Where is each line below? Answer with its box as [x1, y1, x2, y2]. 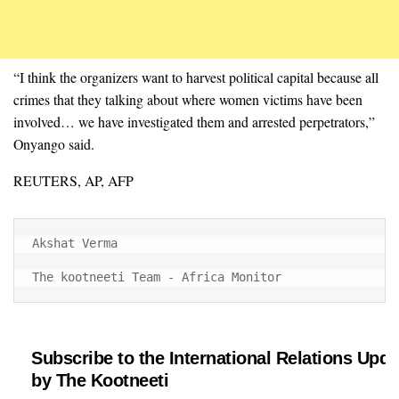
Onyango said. [13, 134, 94, 154]
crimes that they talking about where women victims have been [13, 90, 362, 110]
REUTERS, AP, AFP [13, 171, 134, 191]
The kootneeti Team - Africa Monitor [32, 270, 281, 285]
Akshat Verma [32, 236, 118, 251]
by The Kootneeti [31, 370, 168, 391]
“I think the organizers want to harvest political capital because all [13, 68, 379, 87]
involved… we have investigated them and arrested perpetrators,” [13, 112, 375, 132]
